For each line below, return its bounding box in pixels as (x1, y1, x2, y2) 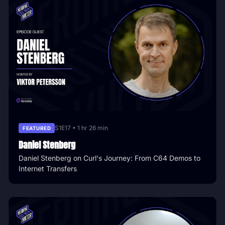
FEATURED (23, 125, 51, 131)
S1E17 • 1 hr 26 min (55, 124, 108, 132)
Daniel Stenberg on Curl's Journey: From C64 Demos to (19, 153, 200, 162)
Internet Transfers (19, 164, 77, 173)
